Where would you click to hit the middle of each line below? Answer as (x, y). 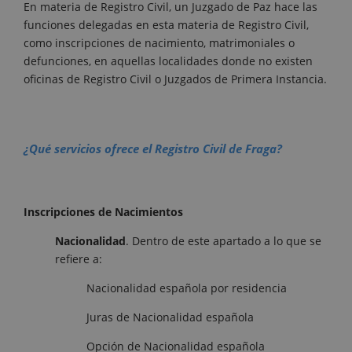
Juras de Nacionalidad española (170, 317)
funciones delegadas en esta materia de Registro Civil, (166, 24)
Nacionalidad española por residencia (187, 288)
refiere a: (79, 258)
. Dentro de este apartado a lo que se (224, 240)
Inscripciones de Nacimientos (103, 211)
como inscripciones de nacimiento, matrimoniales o (159, 42)
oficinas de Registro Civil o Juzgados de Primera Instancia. (175, 79)
